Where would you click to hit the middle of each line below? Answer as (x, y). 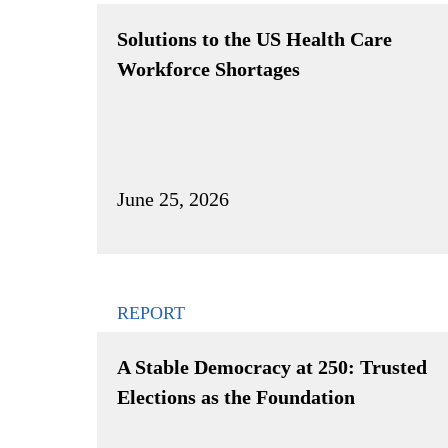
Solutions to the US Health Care (254, 38)
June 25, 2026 (173, 198)
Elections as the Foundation (236, 396)
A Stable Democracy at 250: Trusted (272, 366)
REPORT (151, 312)
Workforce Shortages (208, 68)
